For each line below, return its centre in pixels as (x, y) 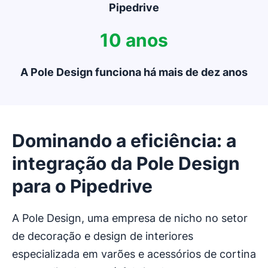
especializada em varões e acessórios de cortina (134, 254)
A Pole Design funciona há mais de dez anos (134, 72)
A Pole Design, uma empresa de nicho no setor (130, 218)
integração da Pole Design (126, 164)
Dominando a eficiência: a (124, 141)
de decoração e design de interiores (103, 236)
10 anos (134, 40)
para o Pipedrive (82, 186)
